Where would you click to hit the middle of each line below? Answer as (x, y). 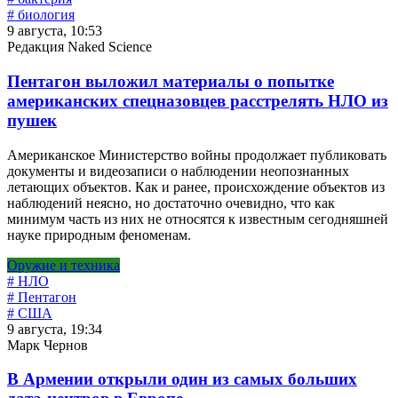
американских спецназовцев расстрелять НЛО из (198, 100)
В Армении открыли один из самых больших (182, 379)
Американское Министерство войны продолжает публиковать (197, 155)
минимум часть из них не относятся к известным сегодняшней (198, 219)
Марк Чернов (48, 345)
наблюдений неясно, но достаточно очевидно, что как (171, 203)
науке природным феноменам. (99, 235)
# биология (41, 15)
